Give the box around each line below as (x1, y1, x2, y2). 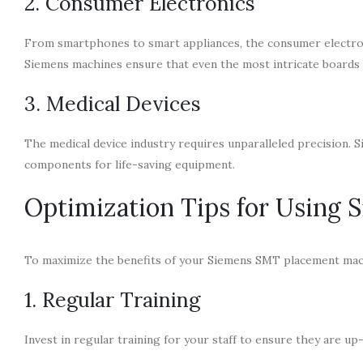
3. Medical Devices (24, 90, 201, 117)
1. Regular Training (24, 286, 200, 313)
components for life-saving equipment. (24, 156, 235, 172)
